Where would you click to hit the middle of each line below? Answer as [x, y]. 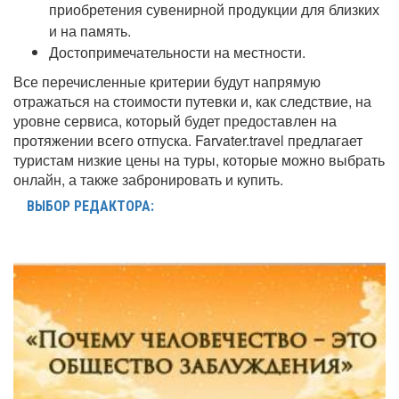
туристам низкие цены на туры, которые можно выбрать [199, 160]
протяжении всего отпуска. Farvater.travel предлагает [188, 140]
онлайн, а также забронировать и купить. [148, 179]
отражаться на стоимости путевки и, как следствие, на [192, 101]
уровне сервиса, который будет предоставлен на [175, 121]
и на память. [90, 31]
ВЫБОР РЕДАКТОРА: [90, 206]
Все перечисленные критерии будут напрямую [167, 81]
